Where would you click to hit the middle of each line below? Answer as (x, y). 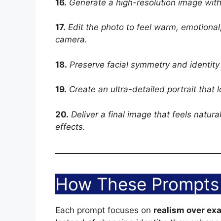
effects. (70, 127)
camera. (71, 40)
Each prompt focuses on (104, 210)
